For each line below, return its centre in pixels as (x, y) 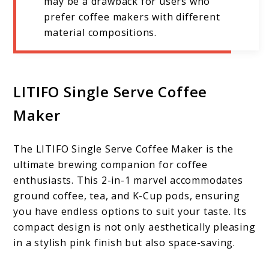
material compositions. (101, 33)
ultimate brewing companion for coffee (111, 165)
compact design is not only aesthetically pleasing (134, 227)
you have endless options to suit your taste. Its (130, 212)
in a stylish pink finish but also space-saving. (125, 243)
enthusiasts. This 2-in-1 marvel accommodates (128, 180)
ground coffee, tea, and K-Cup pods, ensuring (127, 196)
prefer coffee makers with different (132, 17)
